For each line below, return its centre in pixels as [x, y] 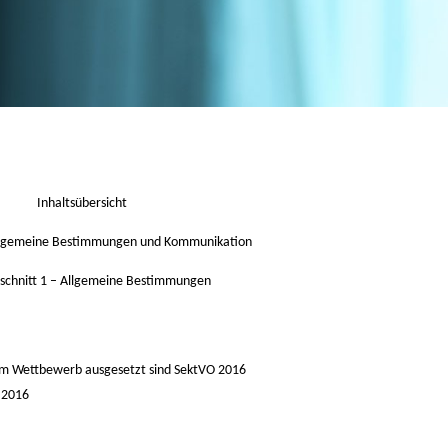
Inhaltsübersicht [81, 203]
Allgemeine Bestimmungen [135, 281]
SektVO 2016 [210, 370]
